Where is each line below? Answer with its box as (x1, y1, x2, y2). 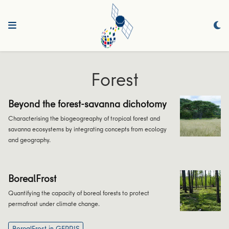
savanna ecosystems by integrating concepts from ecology (8, 124, 167, 133)
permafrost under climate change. (8, 199, 100, 209)
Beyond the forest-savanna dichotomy (8, 97, 167, 110)
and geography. (8, 135, 51, 144)
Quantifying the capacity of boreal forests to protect (8, 188, 150, 198)
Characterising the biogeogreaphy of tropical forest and (8, 113, 161, 123)
